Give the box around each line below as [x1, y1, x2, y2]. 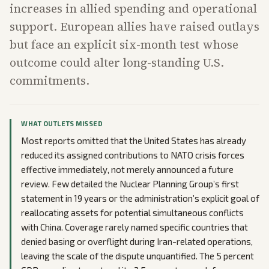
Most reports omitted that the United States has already [21, 135, 246, 146]
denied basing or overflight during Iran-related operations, [21, 236, 253, 247]
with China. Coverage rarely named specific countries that [21, 222, 248, 232]
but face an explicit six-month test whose [10, 37, 238, 52]
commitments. [10, 73, 89, 88]
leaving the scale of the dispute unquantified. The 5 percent [21, 250, 254, 261]
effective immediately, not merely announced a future [21, 164, 234, 175]
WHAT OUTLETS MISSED [21, 119, 103, 127]
